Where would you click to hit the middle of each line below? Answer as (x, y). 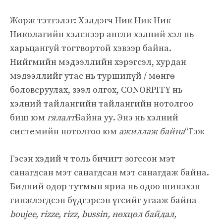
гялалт (61, 117)
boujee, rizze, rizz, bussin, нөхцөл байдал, (93, 214)
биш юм (28, 117)
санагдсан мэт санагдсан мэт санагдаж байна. (110, 172)
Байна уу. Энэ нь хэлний (127, 117)
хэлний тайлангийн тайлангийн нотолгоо (102, 104)
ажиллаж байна (152, 131)
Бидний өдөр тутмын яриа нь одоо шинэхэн (105, 186)
